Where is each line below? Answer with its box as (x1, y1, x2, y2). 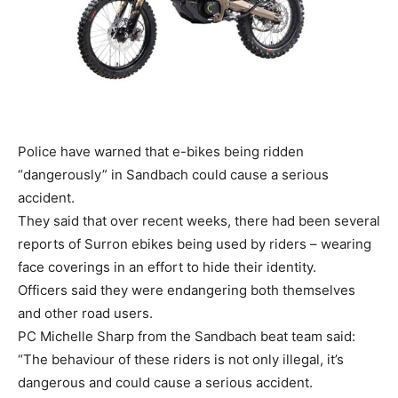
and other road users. (18, 305, 153, 322)
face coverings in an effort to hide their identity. (18, 259, 316, 276)
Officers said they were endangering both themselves (18, 282, 355, 299)
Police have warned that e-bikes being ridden (18, 143, 304, 161)
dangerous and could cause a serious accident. (18, 374, 313, 392)
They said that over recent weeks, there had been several (18, 212, 380, 230)
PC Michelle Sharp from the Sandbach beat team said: (18, 328, 355, 346)
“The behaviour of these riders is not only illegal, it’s (18, 351, 344, 369)
